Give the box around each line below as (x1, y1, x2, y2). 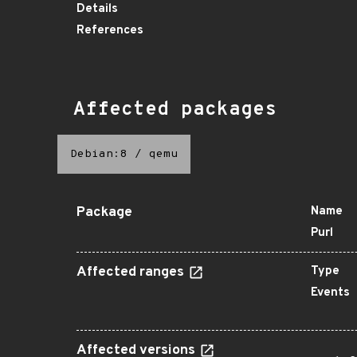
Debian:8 (70, 147, 127, 161)
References (76, 23, 143, 38)
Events (311, 285, 350, 300)
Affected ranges (76, 264, 187, 281)
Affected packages (73, 98, 277, 122)
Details (76, 2, 118, 17)
